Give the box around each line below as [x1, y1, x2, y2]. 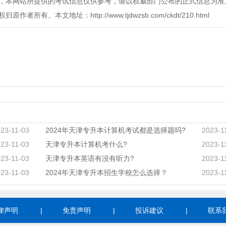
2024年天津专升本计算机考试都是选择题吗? [45, 126, 186, 135]
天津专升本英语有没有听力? [45, 154, 134, 163]
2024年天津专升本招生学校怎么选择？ [45, 168, 167, 177]
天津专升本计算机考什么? [45, 140, 127, 149]
